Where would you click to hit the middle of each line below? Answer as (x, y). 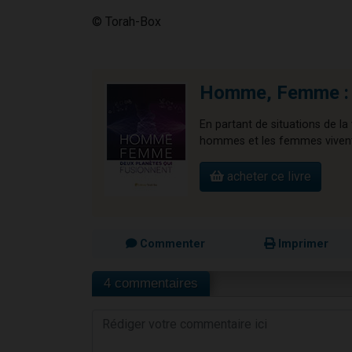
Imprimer (302, 244)
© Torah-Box (126, 21)
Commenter (170, 244)
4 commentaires (151, 283)
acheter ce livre (268, 176)
